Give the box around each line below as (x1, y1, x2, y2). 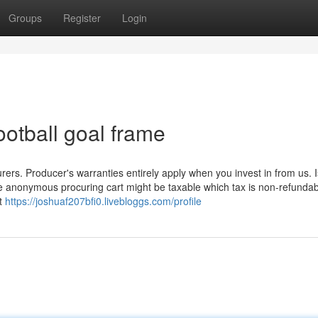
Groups (9, 11, 42, 25)
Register (63, 11, 101, 25)
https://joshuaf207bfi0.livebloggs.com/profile (5, 194, 202, 208)
